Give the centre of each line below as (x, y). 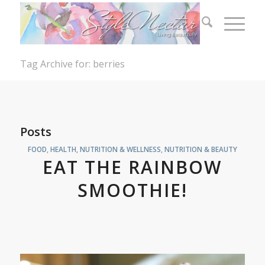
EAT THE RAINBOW (132, 167)
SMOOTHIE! (132, 190)
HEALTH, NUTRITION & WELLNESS (105, 149)
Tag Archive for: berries (72, 64)
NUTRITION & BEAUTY (201, 149)
